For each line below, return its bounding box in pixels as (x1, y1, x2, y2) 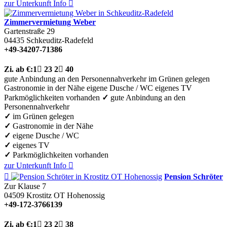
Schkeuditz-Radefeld (26, 35, 93, 45)
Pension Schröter (164, 172, 223, 181)
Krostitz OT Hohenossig (26, 191, 105, 200)
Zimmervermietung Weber (4, 17, 96, 26)
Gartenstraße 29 (4, 26, 55, 35)
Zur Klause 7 (4, 181, 46, 191)
